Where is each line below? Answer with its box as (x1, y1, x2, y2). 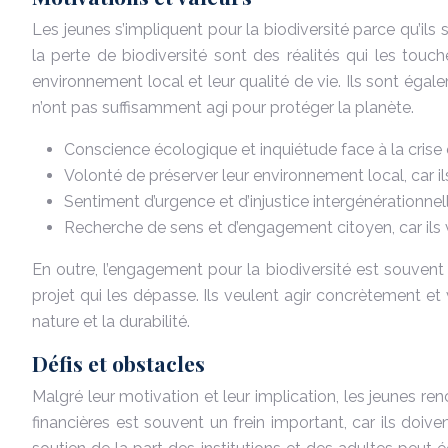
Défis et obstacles (32, 349, 205, 377)
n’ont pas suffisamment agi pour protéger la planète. (32, 98, 414, 117)
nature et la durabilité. (32, 312, 190, 331)
